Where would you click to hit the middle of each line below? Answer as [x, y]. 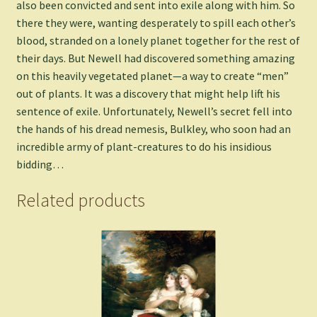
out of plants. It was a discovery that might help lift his [148, 93]
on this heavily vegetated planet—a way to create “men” [152, 75]
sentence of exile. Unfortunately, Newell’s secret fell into [154, 111]
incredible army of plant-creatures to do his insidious [144, 146]
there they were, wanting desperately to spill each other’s [156, 22]
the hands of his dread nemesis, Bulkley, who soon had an [153, 128]
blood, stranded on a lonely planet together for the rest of [158, 40]
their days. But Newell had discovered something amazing [155, 58]
